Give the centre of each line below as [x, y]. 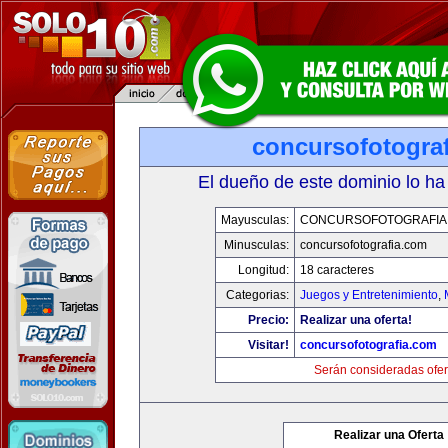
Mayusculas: [255, 220]
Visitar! [268, 345]
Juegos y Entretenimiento [369, 295]
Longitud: [263, 270]
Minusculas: [256, 245]
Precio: [268, 320]
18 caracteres [337, 270]
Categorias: [257, 295]
